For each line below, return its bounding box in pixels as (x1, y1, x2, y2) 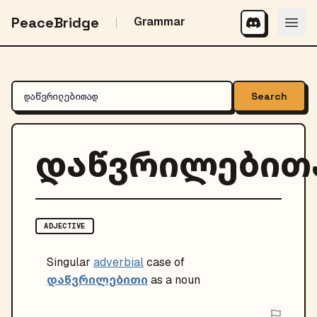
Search (251, 90, 287, 103)
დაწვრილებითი (47, 272, 148, 287)
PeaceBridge (11, 13, 99, 32)
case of (146, 255, 185, 270)
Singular (47, 255, 91, 270)
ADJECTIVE (44, 221, 86, 231)
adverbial (93, 255, 144, 270)
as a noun (151, 272, 200, 287)
